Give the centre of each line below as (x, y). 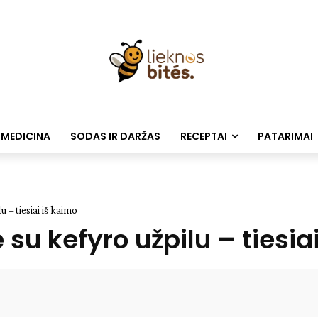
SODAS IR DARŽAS (115, 136)
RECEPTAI (203, 136)
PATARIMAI (285, 136)
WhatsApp (292, 294)
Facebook (199, 294)
